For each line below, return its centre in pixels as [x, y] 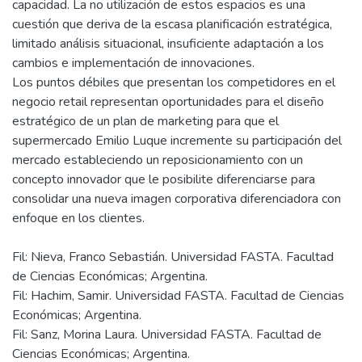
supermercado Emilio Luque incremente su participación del [177, 141]
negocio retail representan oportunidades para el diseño [168, 102]
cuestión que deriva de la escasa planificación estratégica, [172, 24]
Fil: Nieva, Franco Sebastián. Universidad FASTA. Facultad [173, 257]
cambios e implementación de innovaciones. [133, 63]
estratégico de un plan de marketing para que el [145, 121]
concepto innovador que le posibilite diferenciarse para [164, 179]
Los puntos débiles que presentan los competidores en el [174, 82]
